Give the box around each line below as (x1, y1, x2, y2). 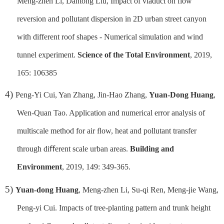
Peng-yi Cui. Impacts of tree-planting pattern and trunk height (17, 203, 210, 212)
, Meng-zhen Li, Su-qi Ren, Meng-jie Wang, (78, 185, 218, 194)
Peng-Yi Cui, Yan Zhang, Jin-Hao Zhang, (15, 90, 149, 99)
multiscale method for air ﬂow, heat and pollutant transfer (17, 126, 196, 135)
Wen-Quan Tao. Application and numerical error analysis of (17, 108, 205, 117)
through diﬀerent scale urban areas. (17, 144, 130, 153)
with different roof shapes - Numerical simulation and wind (17, 32, 203, 41)
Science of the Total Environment (77, 50, 190, 59)
